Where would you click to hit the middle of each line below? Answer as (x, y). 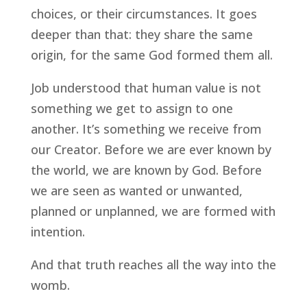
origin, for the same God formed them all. (151, 55)
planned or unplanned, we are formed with (153, 211)
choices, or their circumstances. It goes (144, 14)
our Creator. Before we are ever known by (151, 150)
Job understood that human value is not (146, 88)
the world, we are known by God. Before (146, 170)
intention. (58, 232)
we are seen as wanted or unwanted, (136, 191)
